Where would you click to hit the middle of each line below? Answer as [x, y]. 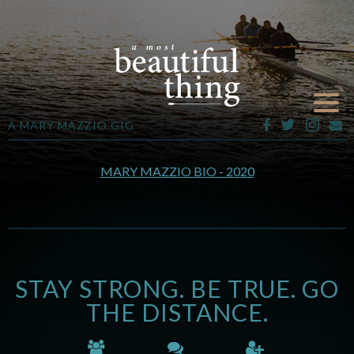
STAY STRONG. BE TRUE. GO [177, 288]
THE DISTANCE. [177, 312]
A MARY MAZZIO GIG [71, 125]
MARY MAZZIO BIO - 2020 [177, 171]
